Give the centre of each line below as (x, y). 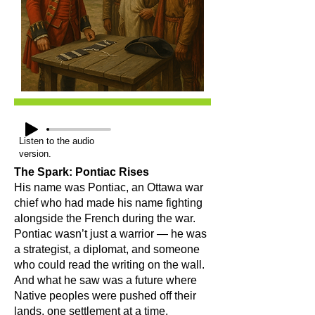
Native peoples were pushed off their (105, 296)
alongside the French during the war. (105, 218)
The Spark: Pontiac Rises (82, 172)
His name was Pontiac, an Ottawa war (109, 187)
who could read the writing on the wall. (109, 265)
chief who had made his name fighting (108, 203)
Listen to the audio (57, 141)
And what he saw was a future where (105, 280)
